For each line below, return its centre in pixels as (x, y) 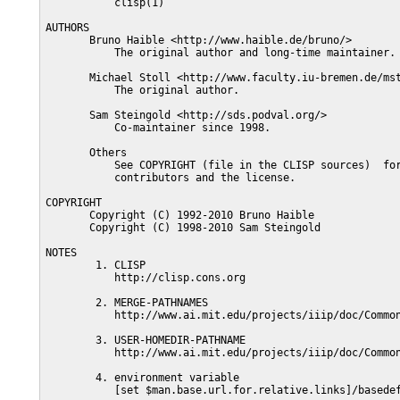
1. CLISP (96, 265)
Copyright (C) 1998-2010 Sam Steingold (183, 228)
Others (86, 153)
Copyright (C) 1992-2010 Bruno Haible (180, 215)
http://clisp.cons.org (146, 278)
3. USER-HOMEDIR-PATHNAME (146, 340)
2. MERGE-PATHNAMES (127, 303)
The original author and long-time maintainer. (221, 53)
